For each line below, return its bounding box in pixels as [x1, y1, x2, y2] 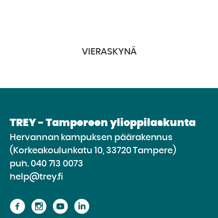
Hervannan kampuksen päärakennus [10, 133, 173, 142]
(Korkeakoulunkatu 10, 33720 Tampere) [10, 146, 177, 155]
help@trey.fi [10, 173, 64, 182]
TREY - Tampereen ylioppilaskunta [10, 118, 196, 128]
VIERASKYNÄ [81, 47, 137, 56]
